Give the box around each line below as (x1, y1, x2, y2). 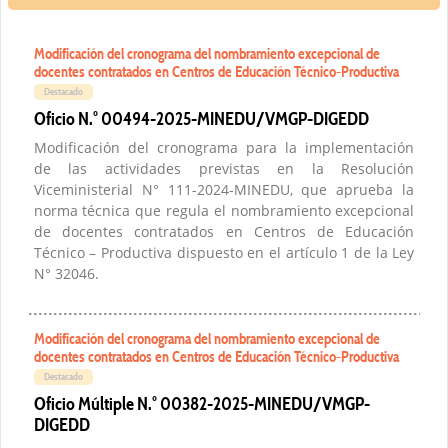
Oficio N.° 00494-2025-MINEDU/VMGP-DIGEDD (33, 107, 369, 131)
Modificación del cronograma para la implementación (33, 138, 415, 158)
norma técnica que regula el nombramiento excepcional (33, 201, 415, 221)
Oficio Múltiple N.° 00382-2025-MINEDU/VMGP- (33, 392, 370, 416)
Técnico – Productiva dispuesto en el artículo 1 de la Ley (33, 243, 415, 263)
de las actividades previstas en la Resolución (33, 159, 415, 179)
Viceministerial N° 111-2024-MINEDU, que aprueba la (33, 180, 415, 200)
